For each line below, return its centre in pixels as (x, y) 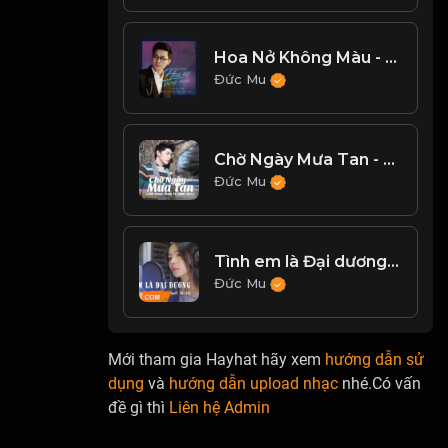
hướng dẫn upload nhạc (254, 383)
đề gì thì (139, 407)
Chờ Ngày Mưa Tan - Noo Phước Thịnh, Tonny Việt (389, 159)
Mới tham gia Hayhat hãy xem (217, 359)
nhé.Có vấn (380, 383)
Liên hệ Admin (220, 407)
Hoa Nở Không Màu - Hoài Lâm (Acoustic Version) (391, 57)
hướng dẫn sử (375, 359)
